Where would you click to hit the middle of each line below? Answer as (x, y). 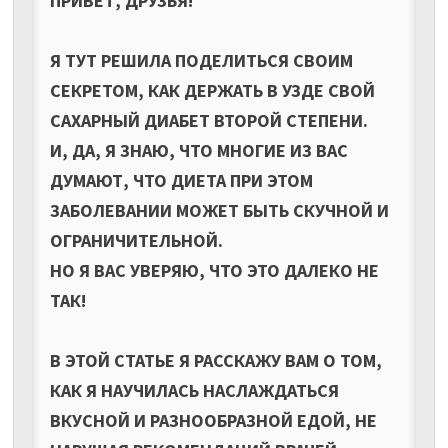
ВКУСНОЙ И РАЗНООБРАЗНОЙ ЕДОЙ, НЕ (213, 420)
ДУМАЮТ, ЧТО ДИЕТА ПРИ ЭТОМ (181, 180)
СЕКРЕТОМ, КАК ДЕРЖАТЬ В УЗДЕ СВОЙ (212, 90)
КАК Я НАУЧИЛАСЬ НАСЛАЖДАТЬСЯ (194, 390)
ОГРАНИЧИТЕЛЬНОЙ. (136, 240)
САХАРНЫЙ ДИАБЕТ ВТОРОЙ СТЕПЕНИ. (208, 120)
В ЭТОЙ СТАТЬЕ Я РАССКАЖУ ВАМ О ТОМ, (215, 360)
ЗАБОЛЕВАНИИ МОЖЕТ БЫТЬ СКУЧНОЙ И (219, 210)
